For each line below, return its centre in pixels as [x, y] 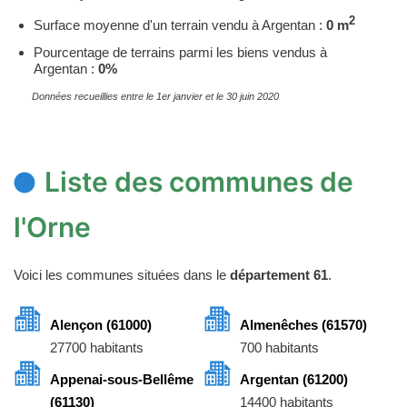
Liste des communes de [199, 182]
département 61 [279, 275]
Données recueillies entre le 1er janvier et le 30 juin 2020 [155, 97]
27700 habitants [97, 348]
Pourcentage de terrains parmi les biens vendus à [180, 53]
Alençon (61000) [101, 325]
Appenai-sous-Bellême [122, 380]
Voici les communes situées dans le [122, 275]
